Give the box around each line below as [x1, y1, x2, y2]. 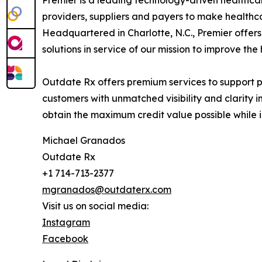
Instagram [42, 216, 90, 228]
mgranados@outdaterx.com [42, 184, 171, 195]
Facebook [42, 233, 88, 244]
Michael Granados [42, 135, 125, 146]
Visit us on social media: [42, 200, 149, 212]
